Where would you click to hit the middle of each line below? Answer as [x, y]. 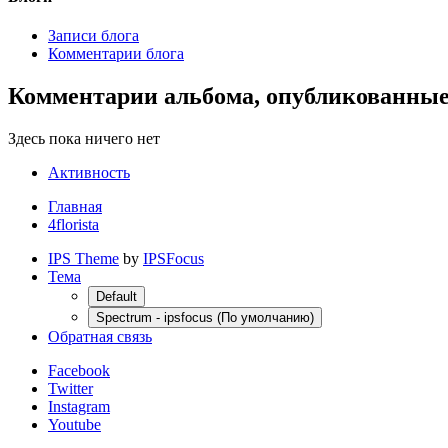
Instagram [79, 406]
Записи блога [93, 36]
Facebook [79, 370]
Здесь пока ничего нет [84, 138]
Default [116, 296]
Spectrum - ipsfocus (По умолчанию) [205, 317]
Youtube [74, 424]
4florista [73, 224]
